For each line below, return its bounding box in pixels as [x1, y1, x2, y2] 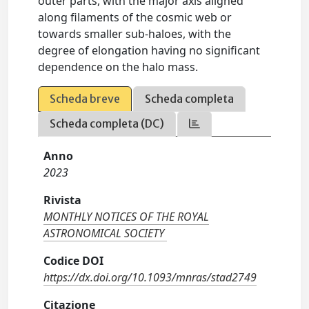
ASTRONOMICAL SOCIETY [43, 226, 165, 241]
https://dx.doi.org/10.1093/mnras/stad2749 [43, 270, 257, 285]
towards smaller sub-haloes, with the [38, 26, 232, 41]
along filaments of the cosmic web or [38, 10, 232, 25]
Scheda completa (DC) [50, 117, 165, 130]
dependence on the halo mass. [38, 59, 199, 74]
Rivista [43, 192, 82, 208]
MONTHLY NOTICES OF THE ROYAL [43, 209, 210, 224]
